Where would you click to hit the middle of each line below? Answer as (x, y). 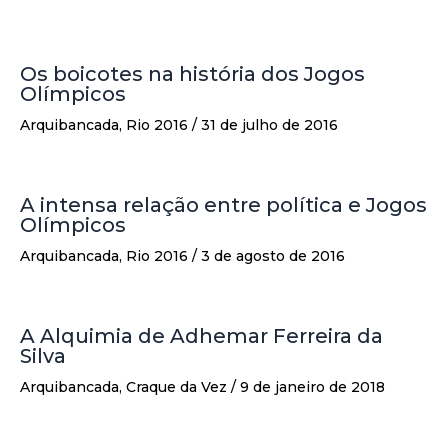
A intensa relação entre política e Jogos (223, 204)
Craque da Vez (176, 386)
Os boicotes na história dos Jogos (192, 73)
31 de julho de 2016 (269, 124)
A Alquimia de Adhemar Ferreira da (201, 335)
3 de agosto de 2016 (273, 255)
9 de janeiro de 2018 (312, 386)
